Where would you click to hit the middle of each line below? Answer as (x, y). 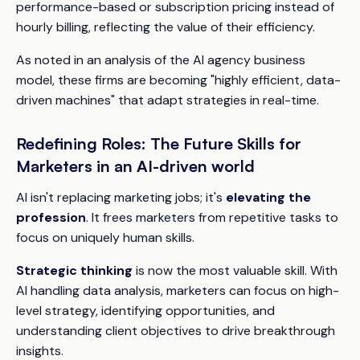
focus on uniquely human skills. (105, 237)
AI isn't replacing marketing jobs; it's (121, 197)
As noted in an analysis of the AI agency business (161, 60)
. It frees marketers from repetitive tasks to (212, 217)
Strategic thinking (74, 270)
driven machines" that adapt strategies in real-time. (168, 100)
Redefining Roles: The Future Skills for (159, 143)
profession (51, 217)
